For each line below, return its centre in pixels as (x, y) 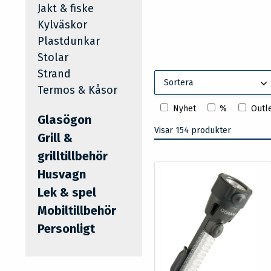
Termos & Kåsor (77, 90)
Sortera (179, 83)
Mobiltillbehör (77, 211)
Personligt (66, 229)
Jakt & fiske (66, 8)
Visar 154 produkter (193, 130)
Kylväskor (62, 25)
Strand (54, 74)
